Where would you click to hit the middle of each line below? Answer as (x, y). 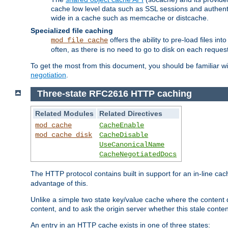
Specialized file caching (72, 30)
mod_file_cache (79, 40)
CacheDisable (124, 135)
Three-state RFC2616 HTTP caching (114, 94)
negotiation (48, 75)
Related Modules (65, 114)
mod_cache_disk (64, 135)
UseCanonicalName (132, 145)
